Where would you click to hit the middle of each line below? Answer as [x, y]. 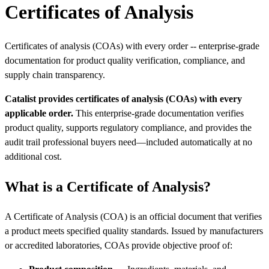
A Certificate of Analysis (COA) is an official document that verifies [133, 216]
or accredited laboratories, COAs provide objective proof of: [119, 245]
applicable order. [39, 113]
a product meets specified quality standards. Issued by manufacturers [134, 231]
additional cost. [33, 157]
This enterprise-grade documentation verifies [159, 113]
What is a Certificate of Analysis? [108, 187]
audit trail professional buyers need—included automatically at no [128, 142]
